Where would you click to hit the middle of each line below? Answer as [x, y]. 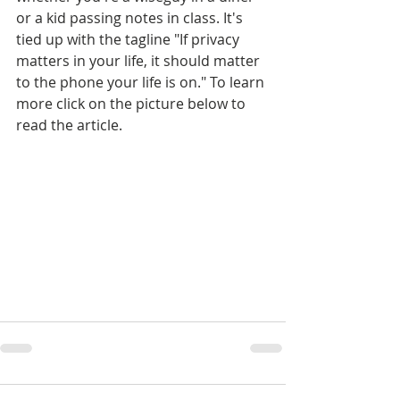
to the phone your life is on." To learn [142, 82]
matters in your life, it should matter [140, 61]
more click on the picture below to [133, 104]
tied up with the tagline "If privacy [129, 39]
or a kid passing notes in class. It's [131, 18]
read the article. [69, 125]
